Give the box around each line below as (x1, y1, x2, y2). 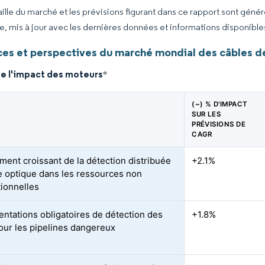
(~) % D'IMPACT (192, 100, 248, 108)
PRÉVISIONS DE (192, 120, 246, 128)
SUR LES (192, 110, 221, 118)
